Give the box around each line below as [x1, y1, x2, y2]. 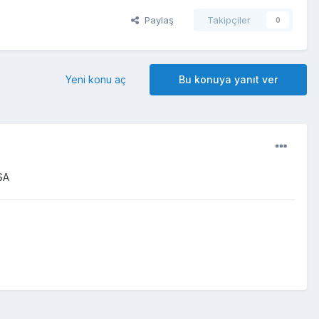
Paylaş [139, 14, 174, 26]
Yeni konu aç [66, 73, 126, 86]
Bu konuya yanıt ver [179, 73, 278, 86]
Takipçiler [207, 14, 251, 26]
